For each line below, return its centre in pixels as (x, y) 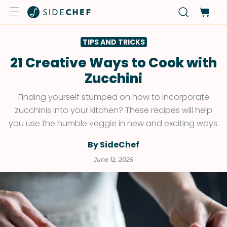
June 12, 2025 (113, 159)
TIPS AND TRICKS (113, 42)
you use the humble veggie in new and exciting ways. (113, 123)
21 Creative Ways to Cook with (113, 63)
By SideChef (113, 145)
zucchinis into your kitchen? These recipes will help (113, 110)
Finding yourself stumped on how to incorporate (113, 97)
